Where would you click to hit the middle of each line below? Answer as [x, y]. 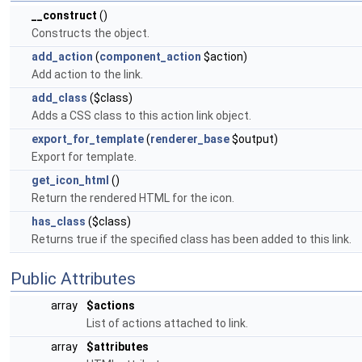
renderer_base [190, 139]
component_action [150, 57]
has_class [59, 221]
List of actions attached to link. [167, 323]
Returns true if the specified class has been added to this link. [192, 239]
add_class [59, 98]
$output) [254, 139]
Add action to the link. [87, 74]
